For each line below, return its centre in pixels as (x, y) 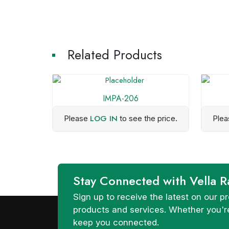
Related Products (115, 55)
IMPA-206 (120, 98)
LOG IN (104, 119)
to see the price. (147, 118)
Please (77, 118)
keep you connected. (116, 222)
